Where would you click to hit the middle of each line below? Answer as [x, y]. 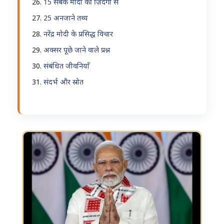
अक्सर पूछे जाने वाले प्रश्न [77, 51]
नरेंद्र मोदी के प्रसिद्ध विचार [78, 35]
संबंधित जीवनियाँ [66, 67]
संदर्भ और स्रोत [63, 83]
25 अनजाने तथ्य [66, 19]
